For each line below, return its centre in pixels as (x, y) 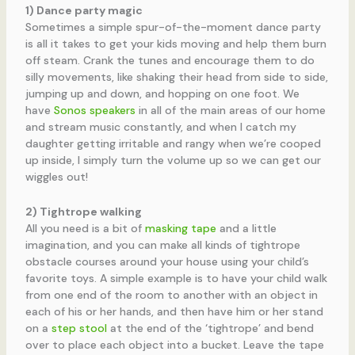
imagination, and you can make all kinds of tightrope (162, 244)
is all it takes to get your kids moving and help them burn (176, 44)
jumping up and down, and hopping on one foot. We (162, 94)
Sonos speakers (94, 111)
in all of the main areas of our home (230, 111)
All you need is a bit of (85, 228)
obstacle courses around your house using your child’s (167, 261)
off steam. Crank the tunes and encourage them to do (170, 61)
